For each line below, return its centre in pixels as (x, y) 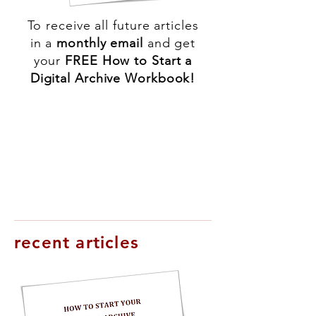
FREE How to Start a (129, 61)
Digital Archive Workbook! (113, 78)
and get (171, 43)
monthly (84, 43)
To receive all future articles (113, 25)
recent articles (77, 242)
